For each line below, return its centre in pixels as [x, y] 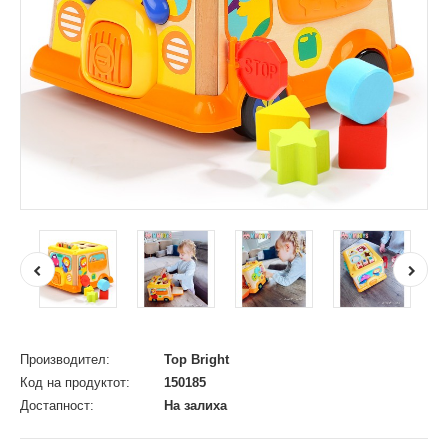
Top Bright [196, 359]
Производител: [65, 359]
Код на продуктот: [75, 382]
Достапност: [57, 405]
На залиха [193, 405]
